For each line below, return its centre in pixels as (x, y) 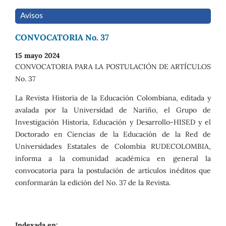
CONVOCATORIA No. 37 (62, 37)
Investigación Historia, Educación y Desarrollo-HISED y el (113, 122)
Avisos (32, 16)
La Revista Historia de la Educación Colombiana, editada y (113, 98)
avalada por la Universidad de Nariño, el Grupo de (113, 110)
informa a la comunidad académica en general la (113, 158)
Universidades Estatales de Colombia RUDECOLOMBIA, (113, 146)
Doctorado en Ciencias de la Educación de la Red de (113, 134)
